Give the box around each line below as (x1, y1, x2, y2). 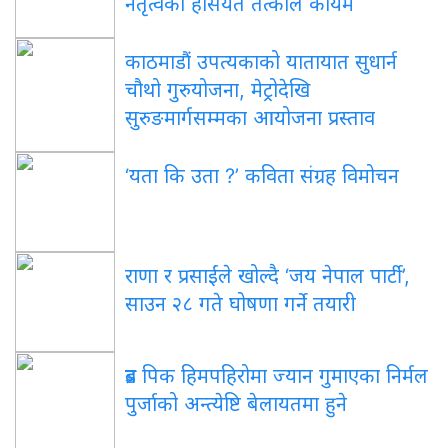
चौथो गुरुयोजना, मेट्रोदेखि (125, 77, 310, 102)
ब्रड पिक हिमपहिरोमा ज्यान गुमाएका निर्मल (125, 363, 428, 388)
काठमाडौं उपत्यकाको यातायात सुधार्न (125, 49, 397, 74)
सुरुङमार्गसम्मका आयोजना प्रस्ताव (125, 105, 375, 130)
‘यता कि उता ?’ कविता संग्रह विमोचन (125, 163, 399, 188)
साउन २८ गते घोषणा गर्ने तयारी (125, 291, 356, 316)
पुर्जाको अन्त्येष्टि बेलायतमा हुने (125, 391, 347, 416)
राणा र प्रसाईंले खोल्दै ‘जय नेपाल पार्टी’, (125, 263, 410, 288)
